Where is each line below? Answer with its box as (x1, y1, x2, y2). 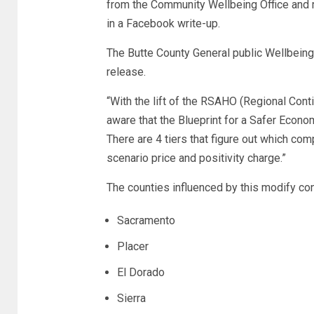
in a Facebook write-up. (106, 17, 220, 31)
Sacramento (116, 214, 175, 228)
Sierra (116, 292, 146, 306)
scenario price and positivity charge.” (106, 151, 286, 165)
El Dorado (116, 266, 165, 280)
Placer (116, 240, 149, 254)
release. (106, 65, 146, 79)
